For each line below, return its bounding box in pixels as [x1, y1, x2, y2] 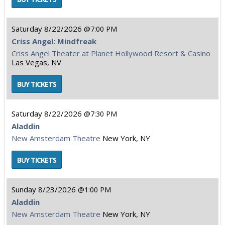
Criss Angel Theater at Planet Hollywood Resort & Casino [12, 48, 210, 58]
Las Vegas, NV [12, 57, 61, 67]
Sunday [12, 184, 36, 194]
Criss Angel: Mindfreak [12, 36, 96, 46]
